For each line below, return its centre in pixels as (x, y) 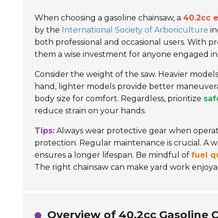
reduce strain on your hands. (90, 111)
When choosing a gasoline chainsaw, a (109, 18)
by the (48, 30)
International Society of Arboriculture (135, 30)
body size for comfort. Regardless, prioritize (119, 99)
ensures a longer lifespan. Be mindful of (113, 155)
